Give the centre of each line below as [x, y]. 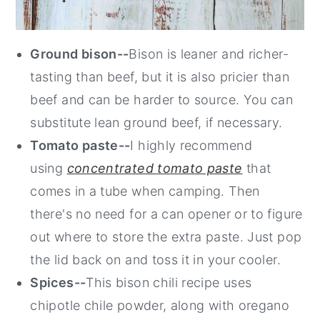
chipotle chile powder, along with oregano [160, 305]
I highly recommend [191, 145]
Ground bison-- [80, 54]
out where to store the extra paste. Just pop [166, 236]
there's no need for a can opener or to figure [166, 214]
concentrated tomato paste [155, 168]
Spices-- [58, 282]
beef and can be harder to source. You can [162, 99]
